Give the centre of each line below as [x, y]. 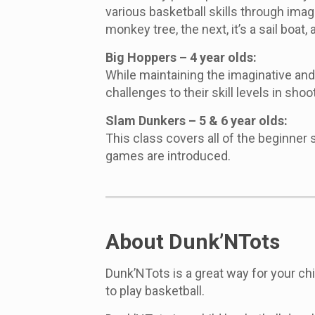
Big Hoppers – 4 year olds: [181, 58]
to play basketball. [155, 291]
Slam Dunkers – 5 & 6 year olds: [196, 121]
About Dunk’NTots [192, 242]
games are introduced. [168, 156]
